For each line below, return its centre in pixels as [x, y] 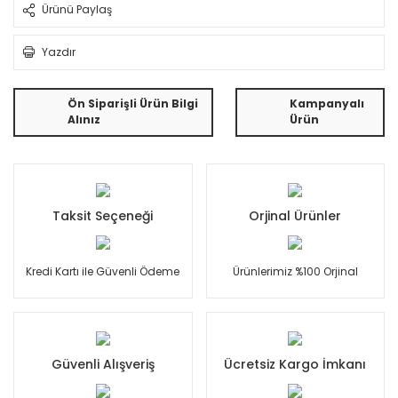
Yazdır [59, 52]
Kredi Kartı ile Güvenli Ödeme [103, 271]
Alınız [84, 119]
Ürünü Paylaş [77, 9]
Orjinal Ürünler [295, 215]
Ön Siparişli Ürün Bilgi [133, 103]
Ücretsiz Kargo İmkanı [295, 364]
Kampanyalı [327, 103]
